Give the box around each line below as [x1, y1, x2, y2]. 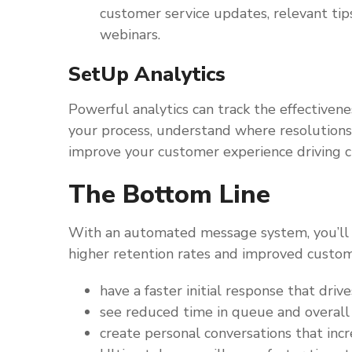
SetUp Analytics [68, 60, 225, 88]
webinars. [100, 25, 160, 44]
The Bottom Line [68, 178, 270, 211]
